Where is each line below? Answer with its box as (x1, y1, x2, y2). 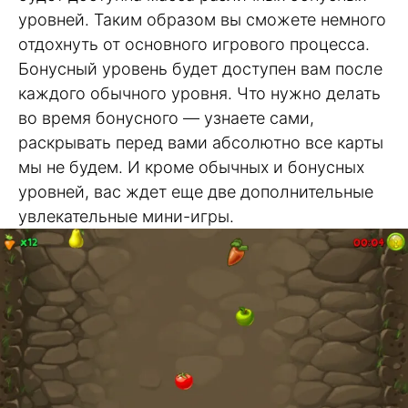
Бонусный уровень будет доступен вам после (18, 58, 382, 78)
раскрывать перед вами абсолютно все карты (18, 132, 383, 152)
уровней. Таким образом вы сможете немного (18, 9, 386, 29)
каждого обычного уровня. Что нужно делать (18, 83, 381, 103)
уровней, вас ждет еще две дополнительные (18, 181, 373, 201)
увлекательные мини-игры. (18, 206, 234, 226)
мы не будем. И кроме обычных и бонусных (18, 157, 364, 177)
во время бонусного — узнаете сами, (18, 107, 314, 127)
